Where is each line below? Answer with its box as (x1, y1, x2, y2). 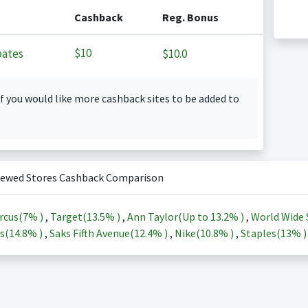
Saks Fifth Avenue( (49, 226, 134, 240)
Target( (49, 210, 87, 223)
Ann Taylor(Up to (126, 210, 210, 223)
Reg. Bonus (162, 10, 219, 24)
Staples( (240, 226, 280, 240)
